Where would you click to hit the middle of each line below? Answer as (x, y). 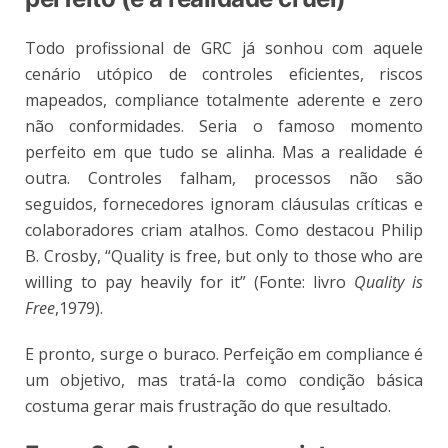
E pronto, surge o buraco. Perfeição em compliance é (224, 353)
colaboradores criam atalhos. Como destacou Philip (224, 229)
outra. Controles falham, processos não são (224, 177)
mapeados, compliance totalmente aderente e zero (224, 99)
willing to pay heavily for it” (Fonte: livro (190, 281)
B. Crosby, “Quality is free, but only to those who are (224, 255)
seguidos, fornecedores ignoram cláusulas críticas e (224, 203)
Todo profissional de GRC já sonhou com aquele (224, 47)
